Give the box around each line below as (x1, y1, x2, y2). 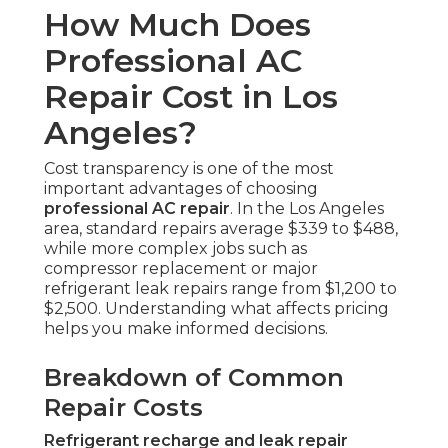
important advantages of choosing (44, 179, 318, 199)
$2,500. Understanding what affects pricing (44, 299, 389, 319)
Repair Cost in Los (44, 77, 338, 117)
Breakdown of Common (44, 363, 344, 393)
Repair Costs (44, 393, 203, 423)
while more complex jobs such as (44, 239, 307, 259)
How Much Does (44, 5, 311, 45)
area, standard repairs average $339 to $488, (44, 219, 398, 239)
